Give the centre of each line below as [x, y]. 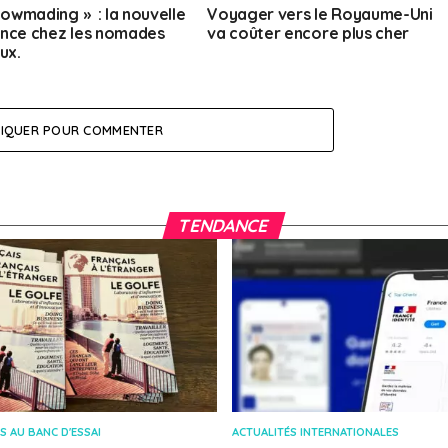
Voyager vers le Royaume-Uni [320, 14]
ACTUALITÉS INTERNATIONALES [315, 432]
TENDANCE [224, 225]
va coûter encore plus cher [308, 33]
